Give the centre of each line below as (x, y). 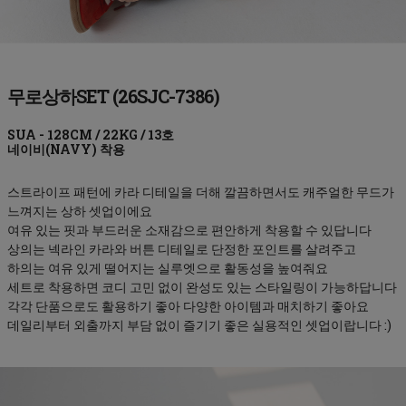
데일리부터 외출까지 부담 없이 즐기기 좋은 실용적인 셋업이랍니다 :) (199, 324)
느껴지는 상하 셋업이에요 (80, 210)
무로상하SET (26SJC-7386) (113, 96)
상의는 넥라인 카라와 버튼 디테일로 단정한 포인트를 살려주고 (182, 248)
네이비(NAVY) (52, 149)
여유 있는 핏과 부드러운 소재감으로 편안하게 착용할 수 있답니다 (189, 229)
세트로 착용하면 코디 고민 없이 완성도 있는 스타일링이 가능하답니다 (202, 286)
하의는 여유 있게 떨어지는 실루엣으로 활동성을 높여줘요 (168, 267)
